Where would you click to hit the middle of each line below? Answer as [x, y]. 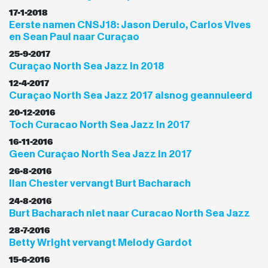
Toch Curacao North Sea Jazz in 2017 [100, 125]
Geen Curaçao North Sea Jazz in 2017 [100, 154]
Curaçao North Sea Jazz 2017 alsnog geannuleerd [131, 95]
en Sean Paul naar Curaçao [74, 36]
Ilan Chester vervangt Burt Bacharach [100, 184]
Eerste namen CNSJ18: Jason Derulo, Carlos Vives [130, 25]
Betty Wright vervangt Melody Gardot [100, 242]
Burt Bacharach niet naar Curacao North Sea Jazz [130, 213]
